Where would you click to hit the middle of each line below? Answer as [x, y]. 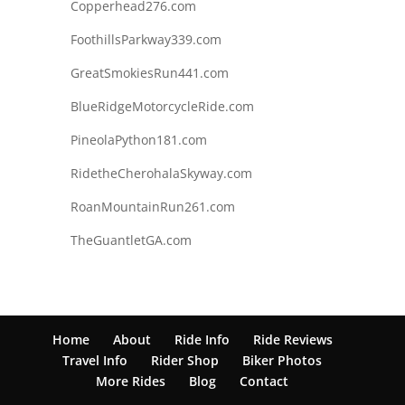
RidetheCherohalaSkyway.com [161, 173]
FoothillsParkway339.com [146, 39]
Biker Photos [283, 360]
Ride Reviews [292, 339]
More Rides [131, 381]
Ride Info [202, 339]
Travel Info [95, 360]
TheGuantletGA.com [131, 240]
